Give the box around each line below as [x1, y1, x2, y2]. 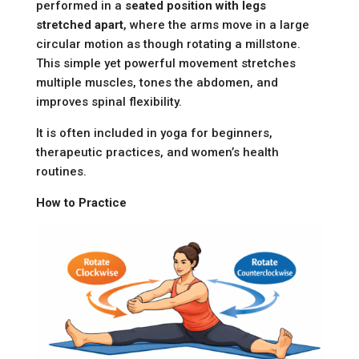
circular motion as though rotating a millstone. [35, 37, 301, 52]
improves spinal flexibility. [35, 95, 182, 110]
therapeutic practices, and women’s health [35, 145, 279, 160]
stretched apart [35, 18, 123, 33]
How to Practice [35, 196, 127, 211]
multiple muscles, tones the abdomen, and [35, 75, 278, 91]
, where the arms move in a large [123, 18, 309, 33]
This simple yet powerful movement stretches [35, 56, 296, 71]
